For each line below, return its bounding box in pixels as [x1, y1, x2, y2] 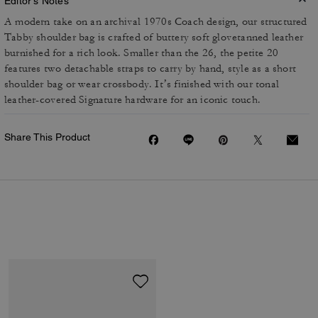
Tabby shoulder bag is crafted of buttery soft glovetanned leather [4, 31, 304, 44]
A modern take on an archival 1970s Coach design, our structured [4, 15, 307, 28]
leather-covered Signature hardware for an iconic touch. [4, 93, 261, 106]
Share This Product [4, 131, 90, 143]
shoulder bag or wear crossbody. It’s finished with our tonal [4, 77, 279, 91]
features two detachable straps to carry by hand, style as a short [4, 62, 297, 75]
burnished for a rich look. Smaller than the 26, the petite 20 [4, 46, 279, 60]
